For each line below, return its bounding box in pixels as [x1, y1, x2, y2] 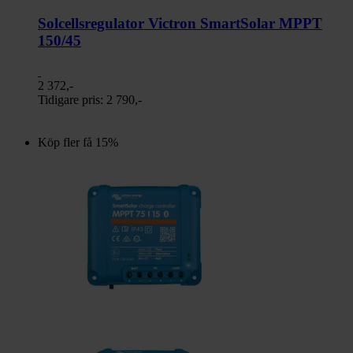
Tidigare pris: [38, 92, 106, 106]
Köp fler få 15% [38, 135, 118, 149]
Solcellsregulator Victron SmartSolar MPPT [38, 15, 322, 32]
